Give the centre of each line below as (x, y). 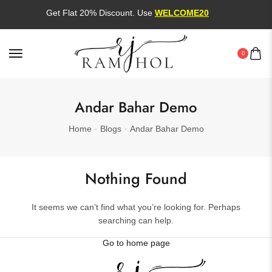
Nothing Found (136, 178)
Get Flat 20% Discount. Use (97, 13)
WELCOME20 (178, 13)
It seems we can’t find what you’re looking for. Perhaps (136, 207)
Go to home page (136, 243)
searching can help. (136, 220)
